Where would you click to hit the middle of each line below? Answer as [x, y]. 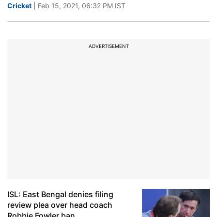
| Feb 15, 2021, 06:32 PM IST [78, 6]
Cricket [19, 6]
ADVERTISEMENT [108, 46]
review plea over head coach [60, 205]
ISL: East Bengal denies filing [60, 194]
